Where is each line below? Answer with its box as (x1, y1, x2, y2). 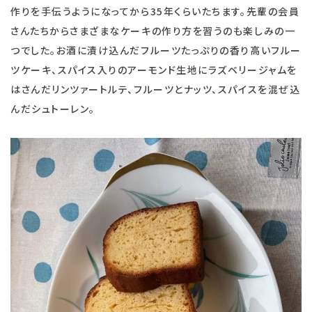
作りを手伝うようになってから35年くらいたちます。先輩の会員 (10, 4, 300, 19)
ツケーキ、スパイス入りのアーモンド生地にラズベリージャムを (10, 63, 297, 77)
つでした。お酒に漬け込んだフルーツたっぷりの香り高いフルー (10, 43, 302, 58)
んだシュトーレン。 (10, 102, 95, 116)
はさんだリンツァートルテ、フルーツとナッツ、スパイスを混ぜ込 (10, 82, 301, 97)
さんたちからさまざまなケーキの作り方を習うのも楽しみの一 (10, 24, 296, 38)
